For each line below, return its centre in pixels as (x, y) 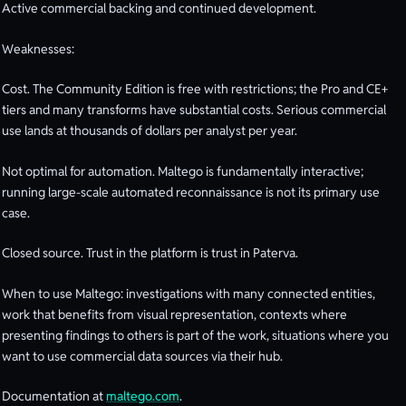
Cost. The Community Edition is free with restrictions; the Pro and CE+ (195, 89)
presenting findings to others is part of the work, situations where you (195, 335)
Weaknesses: (38, 48)
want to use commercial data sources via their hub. (142, 356)
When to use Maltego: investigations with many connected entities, (188, 293)
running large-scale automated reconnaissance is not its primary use (191, 192)
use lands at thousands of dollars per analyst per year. (150, 131)
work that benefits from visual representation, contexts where (174, 314)
